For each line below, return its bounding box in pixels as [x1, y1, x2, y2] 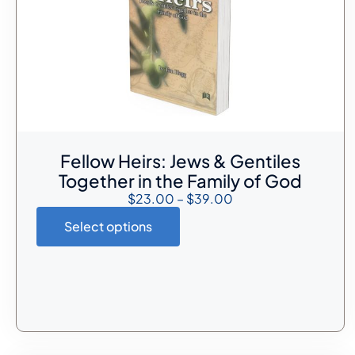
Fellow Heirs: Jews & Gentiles [59, 150, 300, 173]
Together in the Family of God [58, 170, 302, 193]
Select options [64, 217, 152, 235]
